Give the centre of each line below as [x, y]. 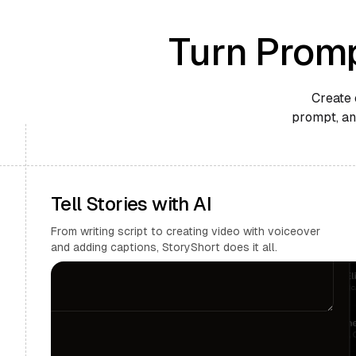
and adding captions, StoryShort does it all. [164, 247]
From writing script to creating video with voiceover [186, 231]
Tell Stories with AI [131, 204]
